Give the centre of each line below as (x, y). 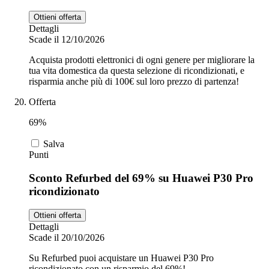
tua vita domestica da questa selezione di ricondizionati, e (137, 70)
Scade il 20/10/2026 (67, 238)
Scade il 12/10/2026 (67, 39)
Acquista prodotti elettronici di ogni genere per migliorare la (142, 59)
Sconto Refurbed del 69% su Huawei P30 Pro (141, 178)
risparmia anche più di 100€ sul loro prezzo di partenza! (134, 81)
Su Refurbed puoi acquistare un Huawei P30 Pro (121, 258)
